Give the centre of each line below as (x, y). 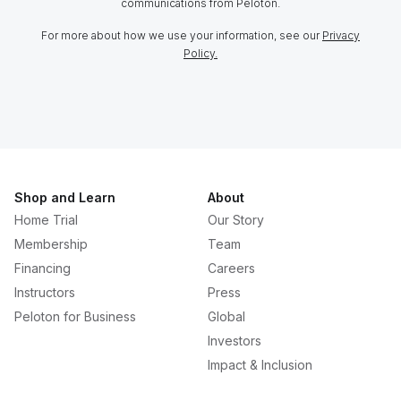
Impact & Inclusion (260, 365)
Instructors (45, 292)
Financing (43, 268)
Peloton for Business (75, 316)
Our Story (236, 220)
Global (226, 316)
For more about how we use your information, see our (182, 35)
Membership (51, 244)
